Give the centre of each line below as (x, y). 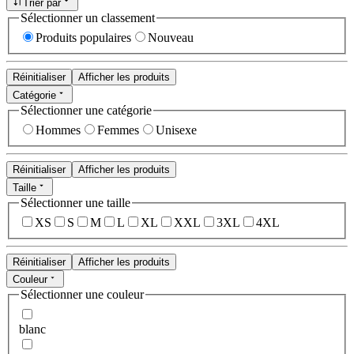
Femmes (118, 130)
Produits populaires (83, 38)
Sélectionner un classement (88, 17)
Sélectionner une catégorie (86, 110)
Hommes (58, 130)
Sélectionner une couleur (82, 295)
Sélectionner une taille (75, 202)
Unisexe (176, 130)
